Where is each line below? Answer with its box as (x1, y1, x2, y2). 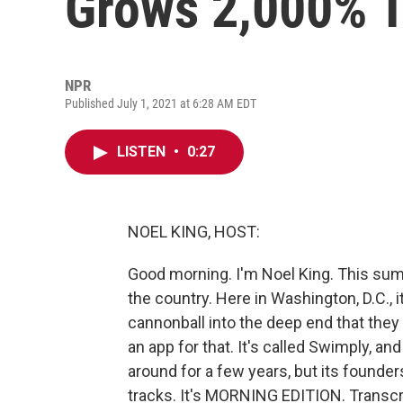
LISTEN (117, 143, 169, 160)
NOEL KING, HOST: (128, 222, 260, 241)
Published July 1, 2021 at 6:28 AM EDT (65, 96, 256, 111)
